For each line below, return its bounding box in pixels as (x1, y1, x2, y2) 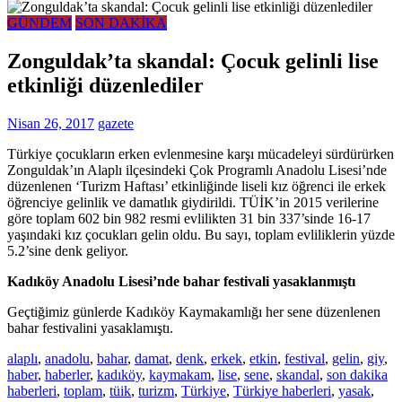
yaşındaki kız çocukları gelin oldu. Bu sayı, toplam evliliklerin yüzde (7, 226, 395, 242)
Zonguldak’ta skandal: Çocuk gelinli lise (7, 48, 379, 73)
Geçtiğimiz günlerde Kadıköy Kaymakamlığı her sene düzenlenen (7, 303, 380, 319)
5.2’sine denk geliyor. (7, 242, 128, 258)
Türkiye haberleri (233, 382, 331, 398)
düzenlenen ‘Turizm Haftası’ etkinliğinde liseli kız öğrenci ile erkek (7, 178, 386, 194)
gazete (98, 115, 134, 131)
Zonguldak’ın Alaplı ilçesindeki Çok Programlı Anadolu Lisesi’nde (7, 162, 387, 178)
